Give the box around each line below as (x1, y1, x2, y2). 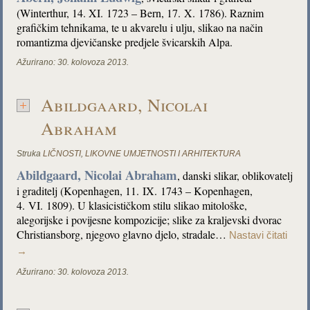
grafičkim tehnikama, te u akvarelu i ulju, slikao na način (17, 20, 264, 35)
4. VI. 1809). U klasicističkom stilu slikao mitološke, (17, 198, 248, 212)
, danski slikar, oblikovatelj (177, 168, 293, 183)
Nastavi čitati (229, 230, 288, 241)
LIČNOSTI (43, 149, 82, 158)
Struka (17, 149, 42, 158)
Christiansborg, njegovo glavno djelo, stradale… (17, 227, 230, 241)
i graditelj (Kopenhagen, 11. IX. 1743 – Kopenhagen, (17, 183, 253, 198)
